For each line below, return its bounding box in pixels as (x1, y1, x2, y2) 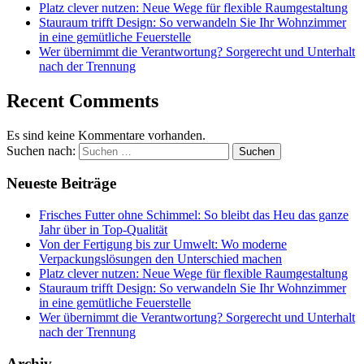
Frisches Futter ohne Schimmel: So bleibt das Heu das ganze (39, 208, 349, 223)
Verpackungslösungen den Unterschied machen (39, 252, 282, 266)
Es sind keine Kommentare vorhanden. (6, 128, 206, 142)
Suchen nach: (6, 143, 76, 158)
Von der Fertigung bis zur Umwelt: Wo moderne (39, 237, 287, 252)
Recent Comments (6, 89, 158, 111)
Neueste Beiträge (6, 175, 116, 193)
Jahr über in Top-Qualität (39, 223, 167, 237)
